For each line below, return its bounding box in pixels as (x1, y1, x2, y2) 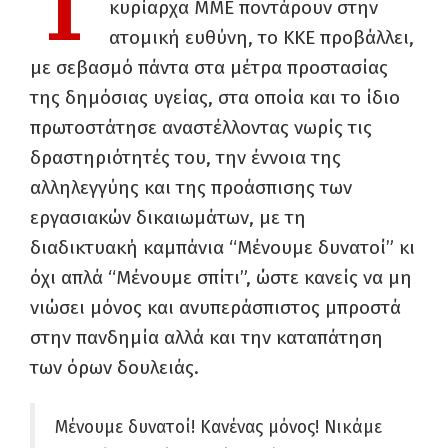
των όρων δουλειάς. (30, 356, 199, 380)
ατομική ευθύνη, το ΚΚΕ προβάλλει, (109, 26, 414, 50)
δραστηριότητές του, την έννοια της (30, 146, 341, 170)
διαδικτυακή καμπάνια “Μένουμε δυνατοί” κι (30, 236, 415, 260)
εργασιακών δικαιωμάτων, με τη (30, 206, 306, 230)
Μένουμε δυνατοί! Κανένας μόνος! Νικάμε (55, 417, 382, 439)
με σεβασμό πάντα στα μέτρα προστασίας (30, 56, 388, 80)
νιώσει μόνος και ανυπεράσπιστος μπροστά (30, 296, 401, 320)
